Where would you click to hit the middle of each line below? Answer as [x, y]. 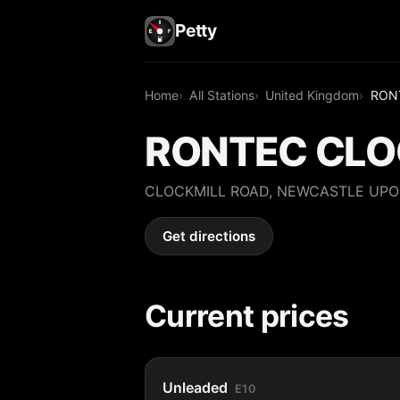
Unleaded [196, 387]
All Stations [222, 95]
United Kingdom [312, 95]
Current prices [247, 315]
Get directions [209, 237]
